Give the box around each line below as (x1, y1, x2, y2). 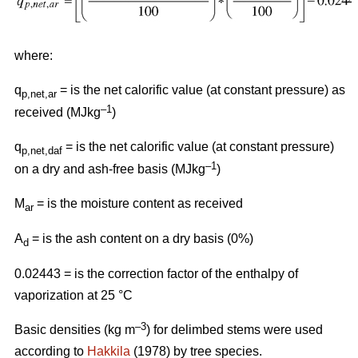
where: (14, 48, 53, 62)
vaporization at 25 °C (14, 288, 133, 302)
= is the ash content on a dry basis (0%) (29, 231, 253, 245)
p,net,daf (22, 144, 66, 157)
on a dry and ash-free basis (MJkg (14, 161, 205, 176)
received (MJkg (14, 105, 101, 119)
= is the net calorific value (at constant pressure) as (60, 82, 345, 97)
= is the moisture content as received (34, 196, 243, 210)
